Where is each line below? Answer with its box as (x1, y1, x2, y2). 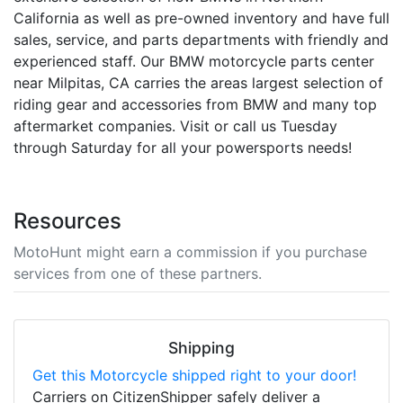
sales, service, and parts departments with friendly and (13, 30, 389, 49)
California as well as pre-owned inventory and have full (13, 8, 390, 27)
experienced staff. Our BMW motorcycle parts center (13, 51, 374, 70)
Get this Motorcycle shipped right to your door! (32, 365, 356, 384)
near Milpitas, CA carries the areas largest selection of (13, 73, 383, 92)
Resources (13, 207, 121, 234)
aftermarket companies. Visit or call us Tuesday (13, 116, 337, 135)
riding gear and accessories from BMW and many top (13, 94, 377, 113)
